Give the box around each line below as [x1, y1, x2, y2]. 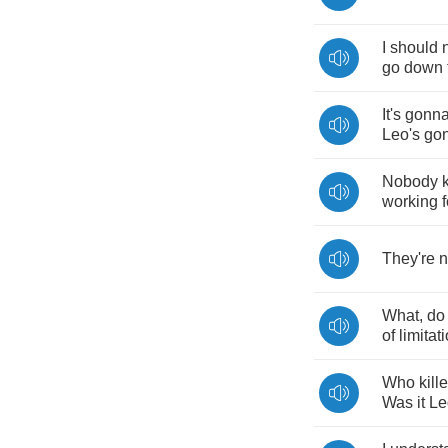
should [390, 39, 438, 56]
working [382, 193, 438, 210]
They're [382, 250, 435, 267]
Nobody [382, 173, 438, 190]
